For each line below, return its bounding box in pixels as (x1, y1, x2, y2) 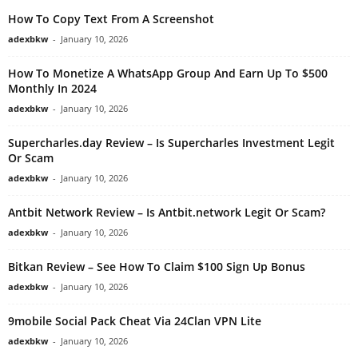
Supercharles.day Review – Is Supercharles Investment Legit (8, 135, 335, 151)
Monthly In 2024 (8, 81, 97, 97)
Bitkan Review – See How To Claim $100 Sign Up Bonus (8, 259, 305, 275)
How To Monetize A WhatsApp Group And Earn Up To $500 (8, 66, 328, 82)
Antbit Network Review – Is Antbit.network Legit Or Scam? (8, 205, 325, 221)
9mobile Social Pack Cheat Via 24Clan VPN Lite (8, 313, 261, 329)
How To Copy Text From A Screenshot (8, 11, 214, 27)
